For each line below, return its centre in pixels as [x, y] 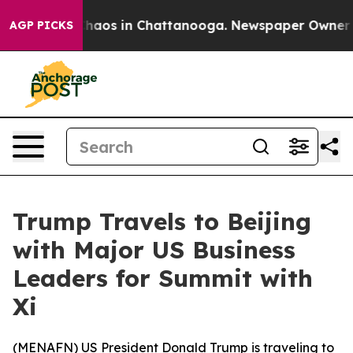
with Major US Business [154, 250]
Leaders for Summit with [163, 278]
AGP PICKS [41, 25]
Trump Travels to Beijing [162, 221]
